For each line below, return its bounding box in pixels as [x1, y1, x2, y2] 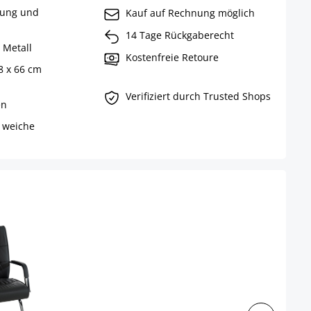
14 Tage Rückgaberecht [125, 28, 234, 42]
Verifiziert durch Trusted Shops [125, 90, 271, 103]
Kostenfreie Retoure [125, 51, 219, 65]
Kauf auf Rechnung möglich [125, 6, 255, 20]
